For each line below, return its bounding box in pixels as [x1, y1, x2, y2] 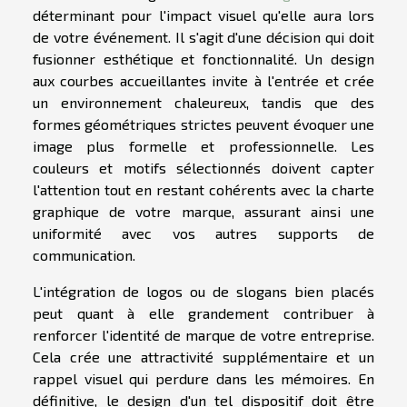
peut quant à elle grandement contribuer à [33, 304, 374, 323]
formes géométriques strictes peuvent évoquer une [33, 115, 374, 134]
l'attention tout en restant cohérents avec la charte [33, 181, 374, 199]
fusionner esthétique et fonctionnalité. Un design [33, 50, 374, 68]
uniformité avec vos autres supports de [33, 224, 374, 243]
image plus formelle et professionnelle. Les [33, 137, 374, 155]
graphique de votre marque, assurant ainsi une [33, 203, 374, 221]
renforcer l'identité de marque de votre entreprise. [33, 326, 374, 344]
